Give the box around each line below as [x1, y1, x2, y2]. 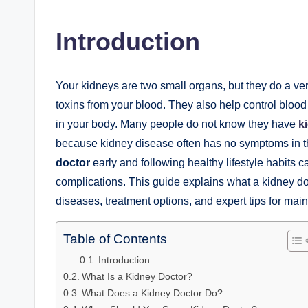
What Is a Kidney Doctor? [81, 270, 192, 282]
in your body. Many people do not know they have [56, 118, 298, 130]
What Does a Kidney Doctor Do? [81, 287, 223, 298]
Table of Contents [63, 231, 167, 246]
